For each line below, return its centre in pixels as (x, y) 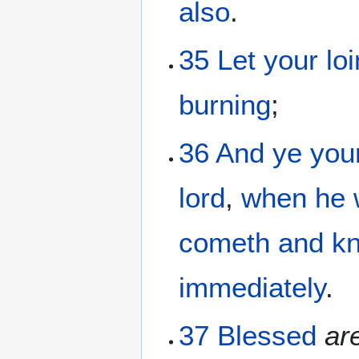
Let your (268, 60)
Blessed (267, 336)
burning (225, 105)
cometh (225, 243)
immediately (252, 288)
